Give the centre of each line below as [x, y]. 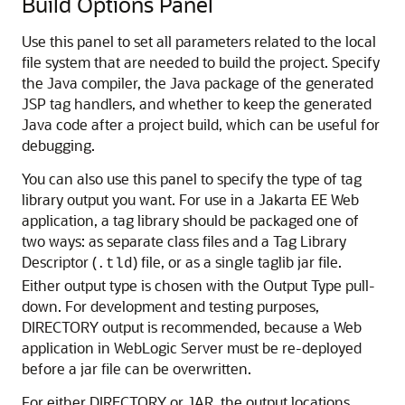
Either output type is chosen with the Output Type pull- [198, 285]
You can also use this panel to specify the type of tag [192, 179]
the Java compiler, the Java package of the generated [198, 83]
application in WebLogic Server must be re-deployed [192, 348]
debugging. [58, 145]
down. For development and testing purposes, [170, 306]
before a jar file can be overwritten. [137, 368]
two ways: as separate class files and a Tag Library [184, 241]
